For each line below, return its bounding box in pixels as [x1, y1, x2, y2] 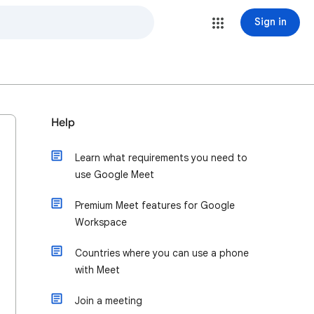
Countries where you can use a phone [75, 247, 249, 259]
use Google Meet [75, 168, 154, 181]
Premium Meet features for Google [75, 199, 235, 212]
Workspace [75, 216, 127, 228]
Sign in [254, 15, 287, 28]
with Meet [75, 264, 120, 276]
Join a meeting [75, 294, 142, 307]
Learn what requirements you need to [75, 151, 247, 164]
